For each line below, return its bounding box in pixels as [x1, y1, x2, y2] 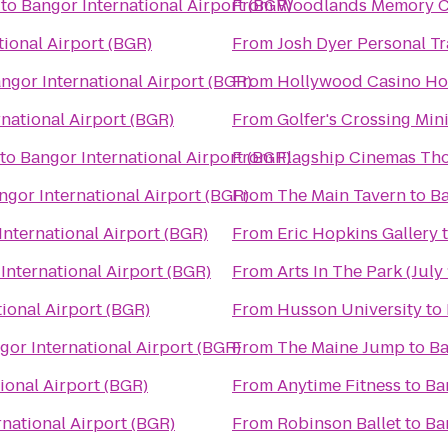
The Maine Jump [277, 336, 405, 359]
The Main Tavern [277, 184, 406, 207]
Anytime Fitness [277, 374, 401, 397]
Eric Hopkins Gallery [277, 222, 438, 245]
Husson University [277, 298, 422, 321]
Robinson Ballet [277, 412, 401, 435]
